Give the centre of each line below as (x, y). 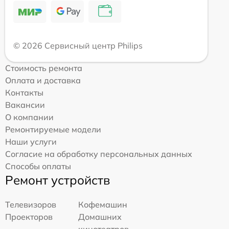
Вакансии (25, 105)
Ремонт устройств (58, 180)
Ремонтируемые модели (53, 130)
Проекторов (29, 217)
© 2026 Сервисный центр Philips (78, 46)
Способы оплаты (38, 166)
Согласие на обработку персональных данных (99, 154)
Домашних (100, 217)
